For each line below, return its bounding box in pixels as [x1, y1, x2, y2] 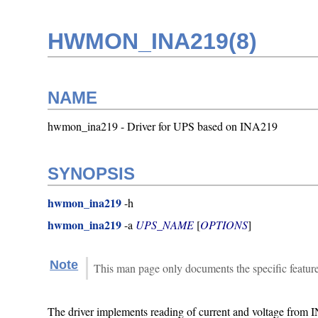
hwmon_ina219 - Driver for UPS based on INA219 [48, 119, 278, 134]
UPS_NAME [136, 216, 194, 232]
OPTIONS [200, 216, 248, 232]
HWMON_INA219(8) [48, 28, 258, 55]
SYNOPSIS [48, 163, 136, 183]
